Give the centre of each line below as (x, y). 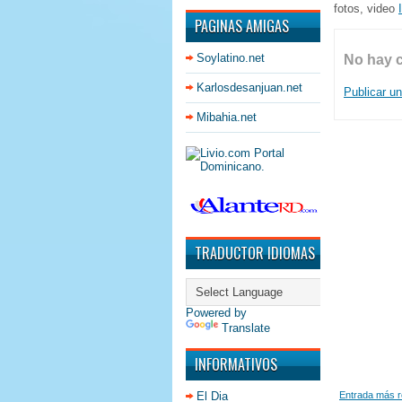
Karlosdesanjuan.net (249, 87)
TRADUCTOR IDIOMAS (255, 253)
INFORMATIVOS (236, 364)
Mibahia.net (227, 117)
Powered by (216, 313)
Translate (246, 328)
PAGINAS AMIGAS (242, 26)
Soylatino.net (231, 58)
